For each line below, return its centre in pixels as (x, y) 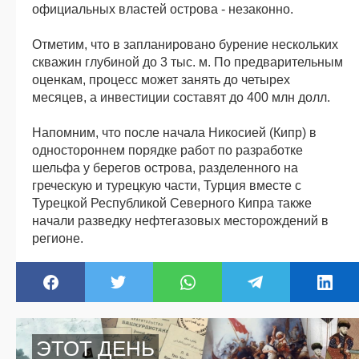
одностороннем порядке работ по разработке (167, 150)
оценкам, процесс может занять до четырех (161, 79)
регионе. (58, 238)
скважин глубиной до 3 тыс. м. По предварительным (188, 62)
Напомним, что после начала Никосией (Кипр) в (174, 132)
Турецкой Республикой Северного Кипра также (172, 203)
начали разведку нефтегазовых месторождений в (180, 220)
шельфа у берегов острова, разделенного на (165, 167)
